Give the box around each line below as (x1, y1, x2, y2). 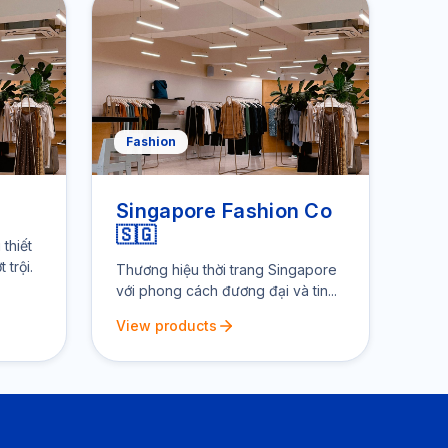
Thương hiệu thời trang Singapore (116, 261, 337, 278)
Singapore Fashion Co (116, 199, 333, 223)
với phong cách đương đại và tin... (116, 282, 337, 299)
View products (116, 317, 217, 334)
